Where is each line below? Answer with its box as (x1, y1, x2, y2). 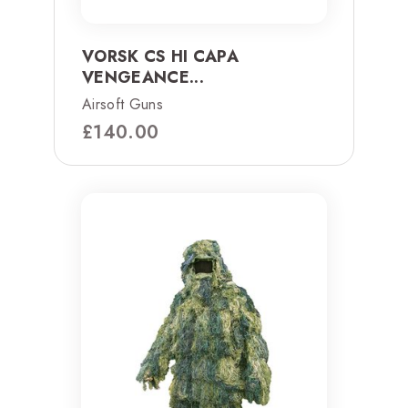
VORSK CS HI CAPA (82, 44, 240, 68)
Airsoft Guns (82, 93, 163, 115)
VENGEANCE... (82, 65, 204, 89)
